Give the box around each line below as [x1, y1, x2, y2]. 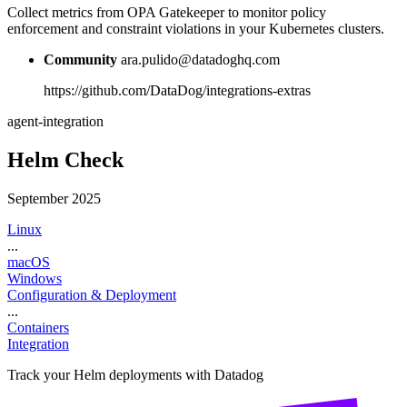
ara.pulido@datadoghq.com [121, 51, 280, 67]
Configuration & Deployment [7, 286, 176, 303]
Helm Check [7, 147, 124, 172]
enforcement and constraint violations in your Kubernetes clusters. [7, 20, 384, 36]
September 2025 [7, 190, 101, 206]
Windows [7, 270, 62, 286]
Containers [7, 319, 69, 335]
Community [44, 51, 117, 67]
